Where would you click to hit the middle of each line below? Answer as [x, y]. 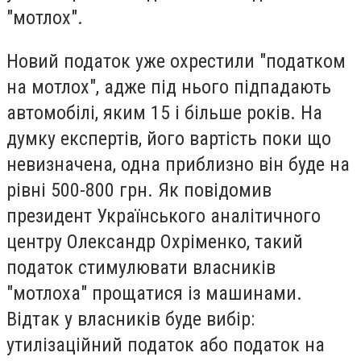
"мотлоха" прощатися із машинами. [154, 293]
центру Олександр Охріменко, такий [155, 241]
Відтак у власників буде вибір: [131, 319]
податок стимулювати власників [141, 267]
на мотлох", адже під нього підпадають [169, 87]
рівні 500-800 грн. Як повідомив [139, 190]
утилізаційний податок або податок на [166, 344]
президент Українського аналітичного [164, 216]
